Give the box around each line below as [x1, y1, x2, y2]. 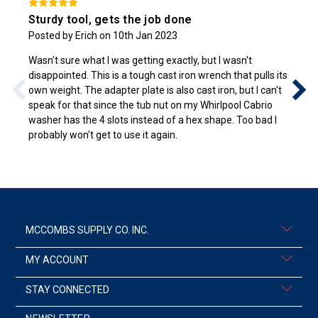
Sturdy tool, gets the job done [28, 13, 192, 27]
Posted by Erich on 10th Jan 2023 [28, 30, 177, 42]
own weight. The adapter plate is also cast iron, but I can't [28, 84, 282, 97]
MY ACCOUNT [26, 253, 89, 265]
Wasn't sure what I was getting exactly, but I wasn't [28, 55, 252, 67]
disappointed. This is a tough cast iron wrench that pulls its [28, 70, 287, 82]
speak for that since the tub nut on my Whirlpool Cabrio [28, 99, 273, 111]
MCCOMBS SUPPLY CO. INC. [26, 224, 150, 236]
